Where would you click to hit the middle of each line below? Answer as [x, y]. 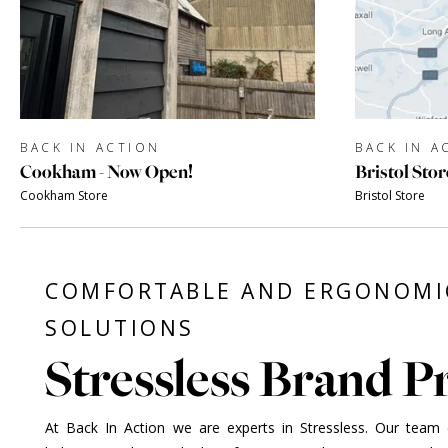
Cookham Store [64, 195]
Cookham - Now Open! [106, 171]
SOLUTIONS [120, 328]
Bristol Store [390, 195]
